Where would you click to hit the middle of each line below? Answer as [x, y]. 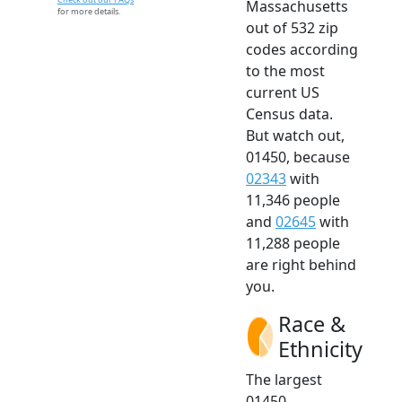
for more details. [89, 12]
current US [283, 93]
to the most [285, 71]
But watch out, [295, 136]
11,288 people [293, 244]
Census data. [289, 114]
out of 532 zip [292, 28]
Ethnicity [320, 350]
